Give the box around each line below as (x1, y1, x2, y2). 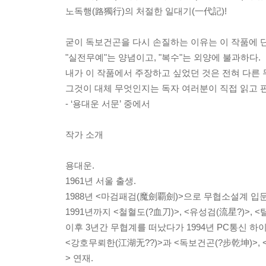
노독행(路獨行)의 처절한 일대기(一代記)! (65, 5, 227, 16)
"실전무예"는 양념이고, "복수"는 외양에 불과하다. (65, 52, 261, 62)
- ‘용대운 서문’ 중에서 (65, 98, 150, 109)
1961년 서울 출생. (65, 175, 136, 186)
